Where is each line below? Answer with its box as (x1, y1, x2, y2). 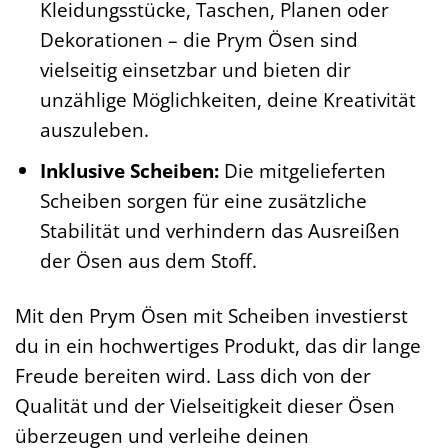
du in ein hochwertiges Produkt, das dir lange (15, 332, 421, 360)
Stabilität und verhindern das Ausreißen (39, 217, 400, 245)
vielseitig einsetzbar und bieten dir (39, 55, 351, 83)
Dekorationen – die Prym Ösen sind (39, 25, 358, 53)
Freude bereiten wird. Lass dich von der (15, 362, 371, 390)
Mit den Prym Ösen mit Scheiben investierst (15, 302, 408, 330)
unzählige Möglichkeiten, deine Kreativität (39, 85, 416, 113)
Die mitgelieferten (218, 157, 386, 185)
